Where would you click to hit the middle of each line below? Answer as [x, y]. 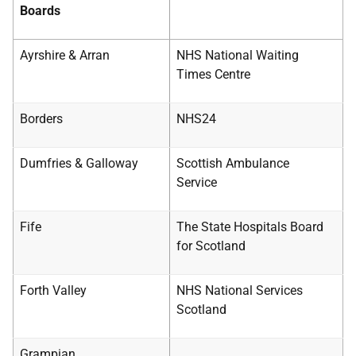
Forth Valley [53, 290]
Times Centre [213, 74]
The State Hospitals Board [250, 227]
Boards [40, 11]
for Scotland [211, 246]
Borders [41, 119]
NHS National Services [240, 290]
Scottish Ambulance [233, 163]
